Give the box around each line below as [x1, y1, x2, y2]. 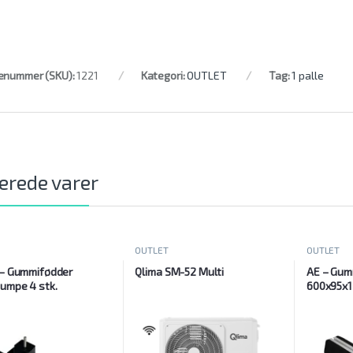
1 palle [292, 69, 324, 83]
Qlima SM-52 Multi [135, 264, 225, 278]
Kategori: [140, 69, 188, 83]
